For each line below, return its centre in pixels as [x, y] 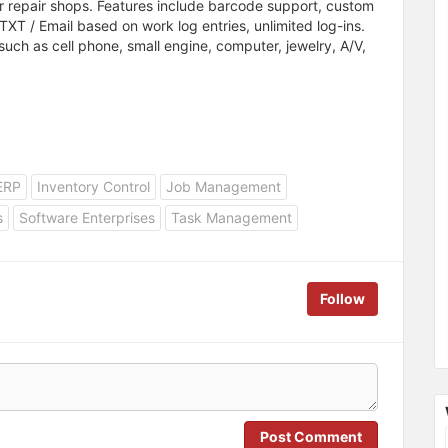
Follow [342, 298]
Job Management [223, 186]
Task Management [231, 217]
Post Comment [311, 436]
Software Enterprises [87, 217]
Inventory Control [93, 186]
